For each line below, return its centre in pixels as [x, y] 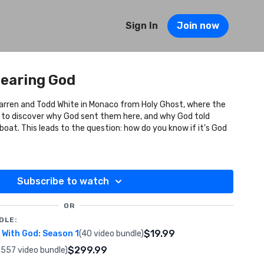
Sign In [142, 26]
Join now [198, 26]
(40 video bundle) [111, 234]
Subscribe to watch [63, 181]
